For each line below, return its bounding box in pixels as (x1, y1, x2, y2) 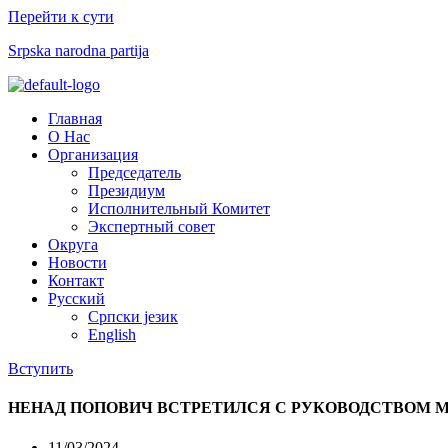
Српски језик (88, 308, 178, 325)
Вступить (8, 360, 73, 377)
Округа (48, 236, 98, 253)
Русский (48, 290, 105, 307)
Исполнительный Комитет (88, 200, 270, 217)
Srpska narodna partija (8, 42, 149, 59)
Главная (48, 110, 102, 127)
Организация (48, 146, 138, 163)
